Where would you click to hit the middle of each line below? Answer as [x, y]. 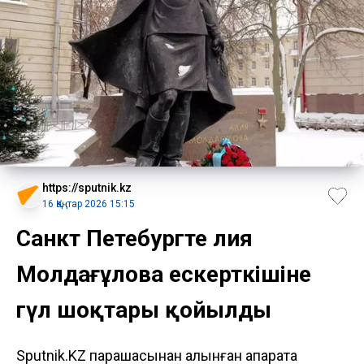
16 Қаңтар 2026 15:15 [89, 204]
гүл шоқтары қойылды [144, 310]
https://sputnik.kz [87, 187]
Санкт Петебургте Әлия [134, 238]
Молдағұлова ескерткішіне [164, 274]
